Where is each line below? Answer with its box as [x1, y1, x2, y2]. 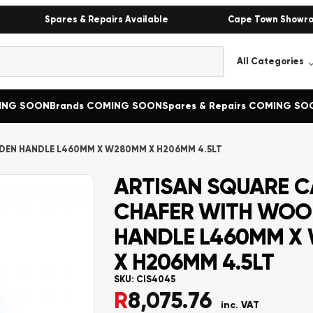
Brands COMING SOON [50, 100, 162, 112]
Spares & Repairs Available [44, 14, 168, 24]
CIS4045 [136, 274, 175, 285]
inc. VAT [220, 299, 259, 311]
